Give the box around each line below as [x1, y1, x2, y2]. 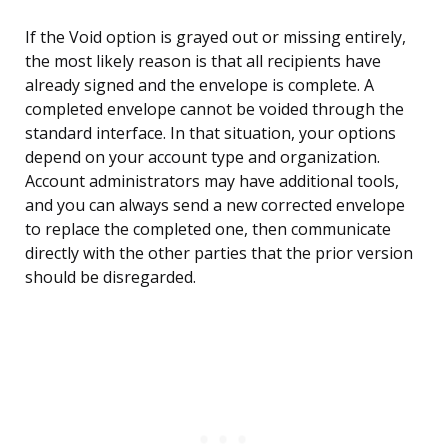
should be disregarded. [25, 266, 196, 289]
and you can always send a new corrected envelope [25, 194, 405, 217]
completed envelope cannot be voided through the [25, 98, 404, 121]
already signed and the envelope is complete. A [25, 74, 374, 97]
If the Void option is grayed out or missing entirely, [25, 26, 406, 49]
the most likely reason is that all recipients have [25, 50, 381, 73]
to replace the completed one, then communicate [25, 218, 391, 241]
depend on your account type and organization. [25, 146, 380, 169]
